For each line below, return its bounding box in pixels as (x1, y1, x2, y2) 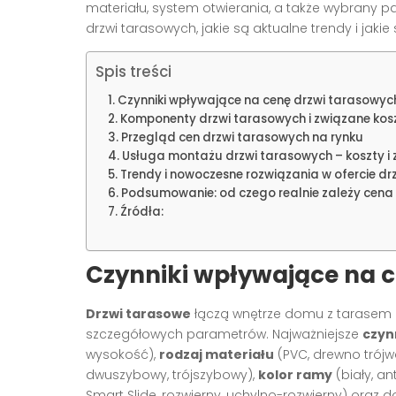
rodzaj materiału (159, 345, 274, 363)
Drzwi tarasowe (86, 304, 191, 323)
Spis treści (95, 60, 171, 82)
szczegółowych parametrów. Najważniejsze (86, 324, 362, 343)
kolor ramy (258, 365, 332, 384)
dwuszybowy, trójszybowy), (86, 365, 258, 384)
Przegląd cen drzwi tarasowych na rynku (120, 128, 363, 146)
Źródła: (119, 202, 164, 220)
